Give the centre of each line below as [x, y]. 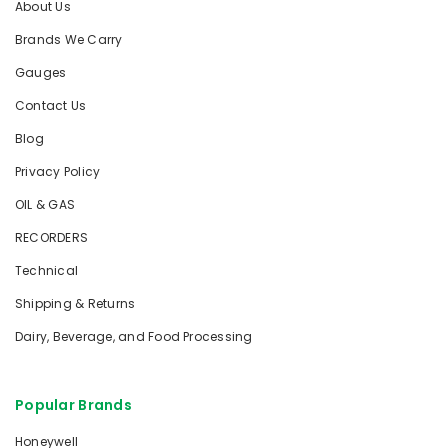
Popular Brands [73, 405]
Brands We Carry [69, 39]
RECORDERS [52, 237]
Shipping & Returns [75, 303]
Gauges [41, 72]
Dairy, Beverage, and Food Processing [134, 336]
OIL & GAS [45, 204]
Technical [47, 270]
